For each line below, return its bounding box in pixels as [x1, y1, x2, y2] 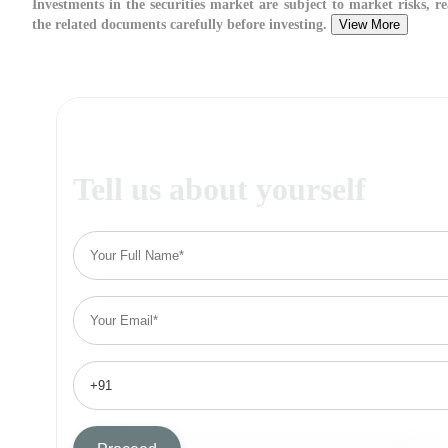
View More [339, 16, 400, 32]
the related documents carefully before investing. [32, 16, 331, 32]
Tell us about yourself [73, 171, 366, 208]
